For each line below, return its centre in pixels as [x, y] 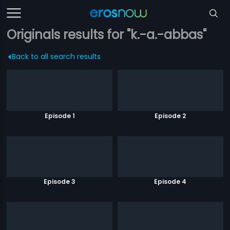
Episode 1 [60, 116]
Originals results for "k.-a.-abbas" [107, 35]
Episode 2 [170, 116]
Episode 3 [60, 182]
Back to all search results [56, 56]
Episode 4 [170, 182]
